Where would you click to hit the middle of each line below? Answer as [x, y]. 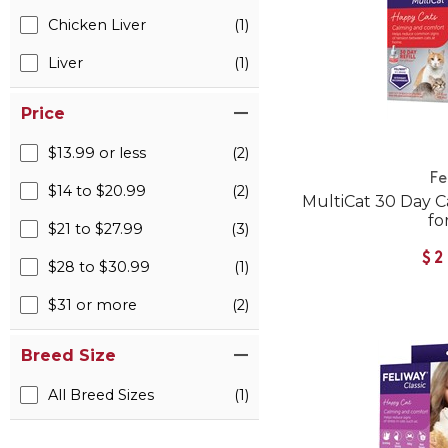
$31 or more [92, 305]
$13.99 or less [97, 153]
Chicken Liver [97, 25]
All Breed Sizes [101, 395]
